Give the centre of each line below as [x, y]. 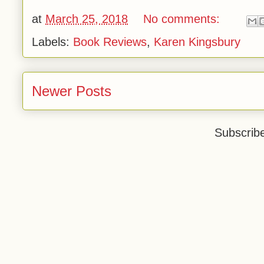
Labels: [52, 42]
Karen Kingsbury [197, 42]
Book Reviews [110, 42]
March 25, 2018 [87, 19]
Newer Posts [72, 91]
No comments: [183, 19]
